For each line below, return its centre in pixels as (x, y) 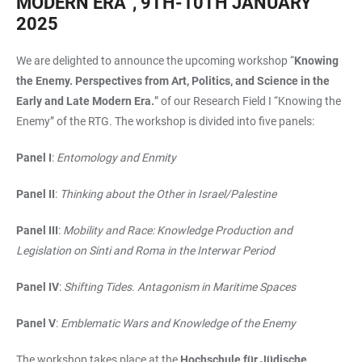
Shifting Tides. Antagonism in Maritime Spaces (180, 287)
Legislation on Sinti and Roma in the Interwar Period (145, 251)
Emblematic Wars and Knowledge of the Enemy (178, 324)
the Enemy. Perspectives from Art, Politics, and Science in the (173, 81)
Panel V (36, 324)
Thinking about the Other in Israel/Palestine (168, 194)
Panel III (37, 231)
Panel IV (38, 287)
